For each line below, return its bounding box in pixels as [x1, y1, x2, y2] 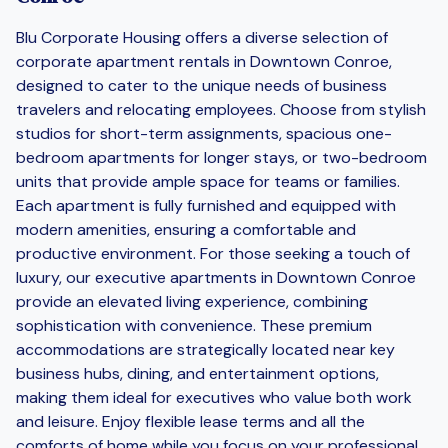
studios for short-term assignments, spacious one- [16, 122, 392, 144]
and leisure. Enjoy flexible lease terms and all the [16, 410, 365, 432]
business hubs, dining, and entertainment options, [16, 362, 379, 384]
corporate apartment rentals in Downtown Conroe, [16, 50, 392, 72]
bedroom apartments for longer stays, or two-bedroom [16, 146, 427, 168]
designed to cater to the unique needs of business [16, 74, 387, 96]
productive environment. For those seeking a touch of [16, 242, 410, 264]
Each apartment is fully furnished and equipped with [16, 194, 396, 216]
